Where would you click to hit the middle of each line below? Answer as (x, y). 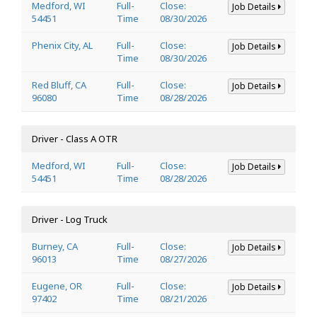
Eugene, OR (57, 286)
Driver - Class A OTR (75, 138)
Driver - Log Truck (70, 219)
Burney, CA (55, 246)
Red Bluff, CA (59, 85)
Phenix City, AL (62, 45)
